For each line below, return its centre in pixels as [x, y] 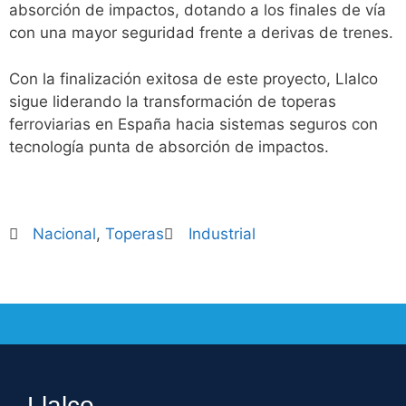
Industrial [222, 233]
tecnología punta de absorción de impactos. [169, 146]
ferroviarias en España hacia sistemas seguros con [193, 124]
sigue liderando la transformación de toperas [173, 101]
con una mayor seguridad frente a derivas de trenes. [201, 33]
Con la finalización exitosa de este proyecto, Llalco [193, 78]
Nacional [65, 233]
